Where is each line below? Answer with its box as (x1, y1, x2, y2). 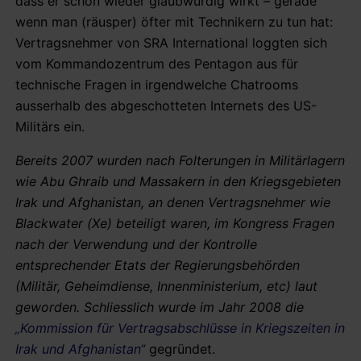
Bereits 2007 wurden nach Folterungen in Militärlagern (15, 151, 345, 168)
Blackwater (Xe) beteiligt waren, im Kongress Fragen (15, 214, 334, 231)
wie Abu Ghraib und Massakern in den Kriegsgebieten (15, 172, 341, 189)
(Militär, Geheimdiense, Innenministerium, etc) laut (15, 277, 317, 294)
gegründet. (145, 340, 215, 357)
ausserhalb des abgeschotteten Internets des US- (15, 97, 317, 114)
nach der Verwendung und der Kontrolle (15, 235, 257, 252)
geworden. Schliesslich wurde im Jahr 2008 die (15, 298, 304, 315)
